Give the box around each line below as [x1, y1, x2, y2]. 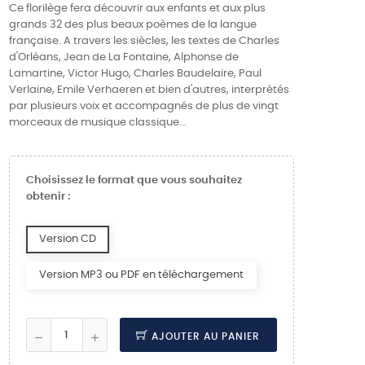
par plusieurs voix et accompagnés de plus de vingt [8, 101, 279, 112]
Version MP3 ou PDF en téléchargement [38, 270, 244, 280]
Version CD [38, 234, 96, 244]
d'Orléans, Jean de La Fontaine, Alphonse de [8, 52, 239, 63]
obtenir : [25, 191, 70, 202]
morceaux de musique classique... [8, 117, 187, 128]
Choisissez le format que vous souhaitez [25, 175, 242, 186]
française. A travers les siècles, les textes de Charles [8, 36, 279, 46]
